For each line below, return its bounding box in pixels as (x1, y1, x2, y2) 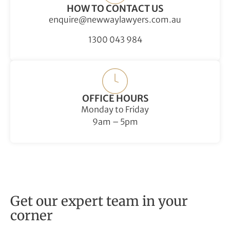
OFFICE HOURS (82, 92, 148, 104)
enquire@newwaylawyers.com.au (49, 14, 181, 25)
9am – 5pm (92, 116, 138, 127)
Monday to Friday (81, 104, 149, 114)
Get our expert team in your (10, 193, 188, 210)
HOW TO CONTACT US (67, 3, 163, 15)
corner (10, 207, 53, 224)
